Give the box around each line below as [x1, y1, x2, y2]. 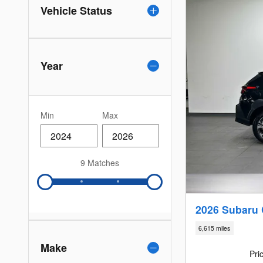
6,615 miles [198, 224, 231, 233]
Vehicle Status [41, 2, 112, 18]
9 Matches [80, 156, 119, 168]
